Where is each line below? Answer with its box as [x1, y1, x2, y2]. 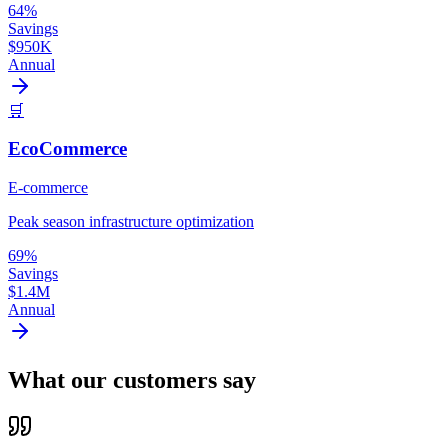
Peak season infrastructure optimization [8, 213, 254, 231]
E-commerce [8, 179, 88, 197]
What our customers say [8, 366, 256, 393]
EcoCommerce [8, 138, 127, 160]
